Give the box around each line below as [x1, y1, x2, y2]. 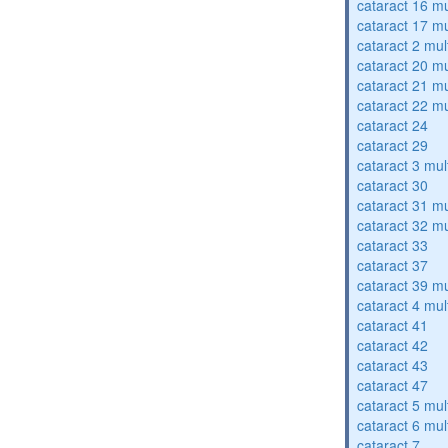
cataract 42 [357, 335, 429, 355]
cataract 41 [357, 315, 429, 335]
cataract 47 [357, 375, 429, 395]
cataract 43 [357, 355, 429, 375]
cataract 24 [357, 115, 429, 135]
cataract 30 [357, 175, 429, 195]
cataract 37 [357, 255, 429, 275]
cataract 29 [357, 135, 429, 155]
